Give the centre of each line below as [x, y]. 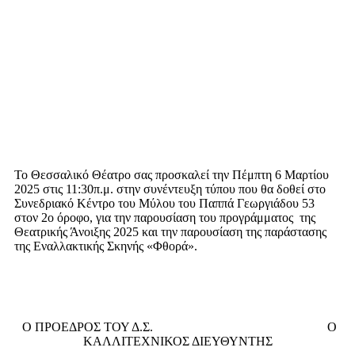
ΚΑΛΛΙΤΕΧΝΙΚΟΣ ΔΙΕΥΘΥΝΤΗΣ [177, 342]
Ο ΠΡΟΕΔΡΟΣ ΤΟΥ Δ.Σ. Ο [177, 327]
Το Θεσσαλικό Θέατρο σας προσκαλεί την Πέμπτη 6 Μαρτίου [172, 175]
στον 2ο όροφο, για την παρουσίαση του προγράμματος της [165, 218]
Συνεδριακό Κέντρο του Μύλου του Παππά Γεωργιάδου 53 [164, 204]
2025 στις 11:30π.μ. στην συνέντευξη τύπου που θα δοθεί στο [170, 189]
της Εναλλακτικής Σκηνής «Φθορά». [106, 246]
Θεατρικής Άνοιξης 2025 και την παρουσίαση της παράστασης [170, 232]
